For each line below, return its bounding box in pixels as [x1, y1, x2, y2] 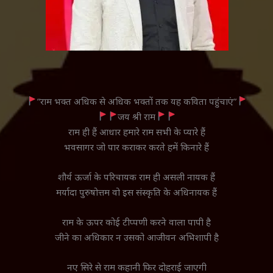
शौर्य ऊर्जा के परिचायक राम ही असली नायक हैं [58, 170, 215, 183]
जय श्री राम [118, 110, 155, 122]
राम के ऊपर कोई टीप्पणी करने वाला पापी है [62, 215, 211, 228]
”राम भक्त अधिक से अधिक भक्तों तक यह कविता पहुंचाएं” [37, 94, 236, 107]
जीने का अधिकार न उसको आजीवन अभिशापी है [54, 230, 219, 243]
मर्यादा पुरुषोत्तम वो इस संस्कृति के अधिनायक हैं [56, 185, 217, 198]
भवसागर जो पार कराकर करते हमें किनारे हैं [64, 140, 209, 153]
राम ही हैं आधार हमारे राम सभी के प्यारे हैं [68, 125, 205, 138]
